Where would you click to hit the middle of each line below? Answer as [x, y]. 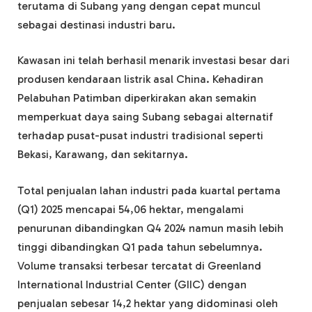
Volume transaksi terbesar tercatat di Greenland [139, 265]
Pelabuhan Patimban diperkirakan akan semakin [137, 98]
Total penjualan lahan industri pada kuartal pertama [149, 190]
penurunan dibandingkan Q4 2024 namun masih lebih [150, 228]
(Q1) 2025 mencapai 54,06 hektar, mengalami [131, 209]
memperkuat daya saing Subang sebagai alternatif [145, 117]
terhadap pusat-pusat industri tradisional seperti [140, 136]
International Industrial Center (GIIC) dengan [132, 284]
